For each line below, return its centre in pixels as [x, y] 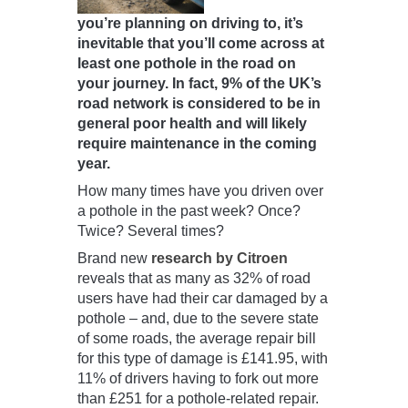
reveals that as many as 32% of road [194, 279]
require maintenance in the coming [197, 144]
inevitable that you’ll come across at [201, 44]
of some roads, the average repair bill [197, 339]
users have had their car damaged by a [203, 299]
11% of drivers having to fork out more [198, 379]
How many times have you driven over [200, 191]
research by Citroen [219, 259]
